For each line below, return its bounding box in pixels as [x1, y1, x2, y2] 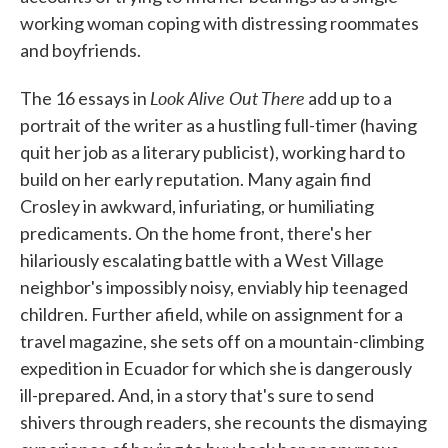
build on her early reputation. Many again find [20, 168, 371, 190]
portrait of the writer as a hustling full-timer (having [20, 114, 417, 136]
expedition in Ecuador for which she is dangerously [20, 357, 412, 379]
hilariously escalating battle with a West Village [20, 249, 384, 271]
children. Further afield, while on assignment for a [20, 303, 403, 325]
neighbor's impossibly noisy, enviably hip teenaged [20, 276, 408, 298]
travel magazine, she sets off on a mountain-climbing [20, 330, 424, 352]
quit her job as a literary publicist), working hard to [20, 141, 405, 163]
